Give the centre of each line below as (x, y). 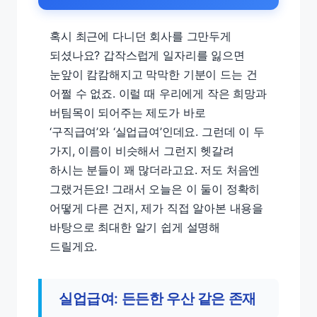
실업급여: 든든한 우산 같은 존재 (157, 299)
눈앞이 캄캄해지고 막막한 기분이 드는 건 (154, 74)
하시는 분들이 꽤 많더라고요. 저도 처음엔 (155, 170)
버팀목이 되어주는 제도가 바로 (128, 113)
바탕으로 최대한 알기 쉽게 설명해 (135, 227)
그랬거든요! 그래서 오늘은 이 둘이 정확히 (155, 189)
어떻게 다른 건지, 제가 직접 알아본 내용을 (157, 208)
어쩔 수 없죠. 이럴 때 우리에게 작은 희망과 (158, 93)
